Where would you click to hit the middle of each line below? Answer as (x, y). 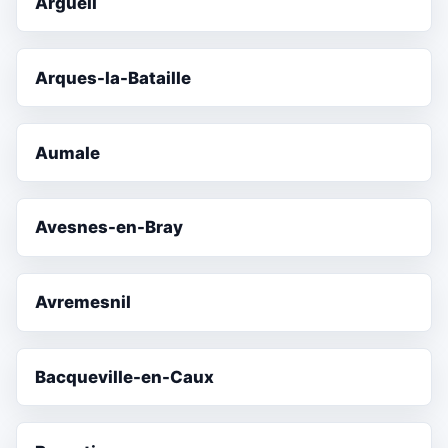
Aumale (68, 152)
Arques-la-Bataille (113, 77)
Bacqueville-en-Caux (125, 377)
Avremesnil (83, 302)
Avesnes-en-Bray (109, 227)
